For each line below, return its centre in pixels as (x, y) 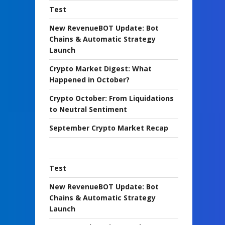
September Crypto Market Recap (109, 128)
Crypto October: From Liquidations (111, 98)
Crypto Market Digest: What (100, 69)
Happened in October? (89, 80)
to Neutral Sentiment (88, 109)
